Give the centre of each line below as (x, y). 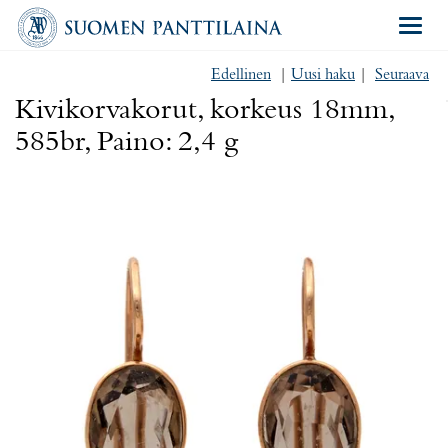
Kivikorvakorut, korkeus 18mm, (204, 111)
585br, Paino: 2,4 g (126, 143)
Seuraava (402, 75)
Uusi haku (323, 75)
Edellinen (241, 75)
